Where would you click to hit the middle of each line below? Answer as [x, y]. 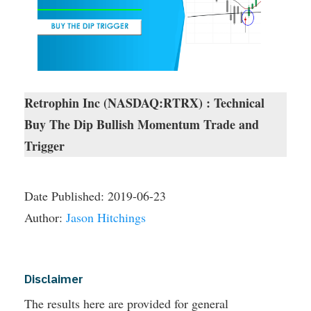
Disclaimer [54, 279]
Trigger [44, 146]
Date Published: [66, 196]
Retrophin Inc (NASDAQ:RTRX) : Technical [144, 103]
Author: [45, 218]
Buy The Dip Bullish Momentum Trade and [142, 125]
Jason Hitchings [106, 218]
